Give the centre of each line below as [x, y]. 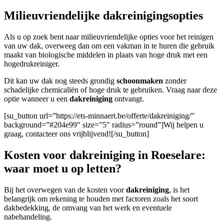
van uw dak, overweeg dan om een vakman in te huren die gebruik [109, 46]
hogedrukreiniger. [32, 64]
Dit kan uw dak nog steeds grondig [60, 81]
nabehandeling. [28, 216]
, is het [179, 189]
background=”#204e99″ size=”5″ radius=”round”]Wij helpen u [104, 125]
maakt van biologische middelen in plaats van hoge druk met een [106, 55]
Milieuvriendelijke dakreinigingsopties [103, 16]
